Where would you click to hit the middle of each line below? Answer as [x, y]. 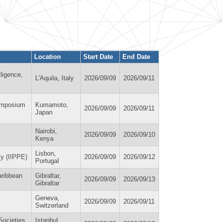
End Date [136, 56]
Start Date [98, 56]
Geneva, [47, 198]
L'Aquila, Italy [55, 78]
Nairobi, [46, 131]
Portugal [47, 161]
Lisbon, [46, 153]
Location [48, 56]
